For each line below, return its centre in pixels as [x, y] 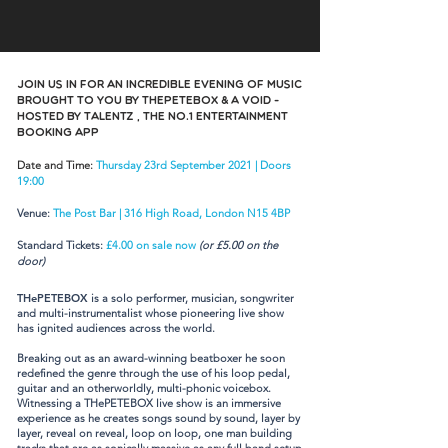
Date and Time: [56, 165]
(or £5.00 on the [238, 245]
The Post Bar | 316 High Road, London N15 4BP [171, 213]
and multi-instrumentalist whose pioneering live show [150, 313]
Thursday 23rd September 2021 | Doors [193, 165]
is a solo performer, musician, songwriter [191, 298]
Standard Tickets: [61, 245]
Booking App [58, 133]
